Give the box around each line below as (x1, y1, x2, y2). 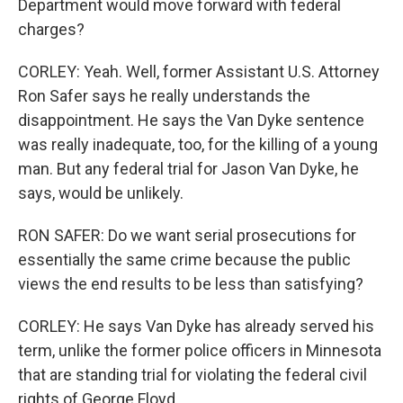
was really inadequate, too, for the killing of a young (18, 135, 378, 154)
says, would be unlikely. (18, 184, 184, 202)
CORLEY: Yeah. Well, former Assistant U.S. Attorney (18, 62, 380, 81)
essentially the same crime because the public (18, 250, 351, 269)
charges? (18, 20, 85, 39)
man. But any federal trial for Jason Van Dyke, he (18, 159, 359, 178)
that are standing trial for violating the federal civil (18, 365, 367, 384)
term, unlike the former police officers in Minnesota (18, 341, 381, 360)
